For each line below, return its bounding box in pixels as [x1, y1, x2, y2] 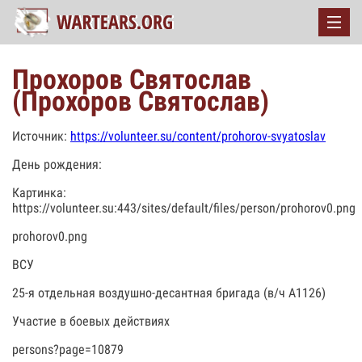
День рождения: [12, 157, 102, 172]
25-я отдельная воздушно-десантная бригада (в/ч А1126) [12, 285, 326, 301]
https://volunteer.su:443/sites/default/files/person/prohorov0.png [12, 200, 356, 216]
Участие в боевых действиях [12, 314, 170, 329]
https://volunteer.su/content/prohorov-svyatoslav [70, 128, 326, 144]
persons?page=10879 [12, 342, 124, 357]
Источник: [12, 128, 70, 144]
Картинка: [12, 185, 66, 200]
